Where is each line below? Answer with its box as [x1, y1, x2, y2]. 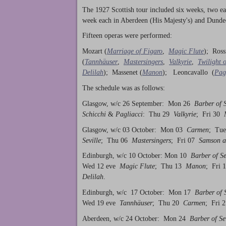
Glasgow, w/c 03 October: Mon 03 [82, 126, 187, 134]
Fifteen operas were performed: [82, 32, 172, 40]
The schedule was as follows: [82, 84, 165, 92]
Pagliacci [116, 110, 143, 118]
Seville [82, 136, 101, 144]
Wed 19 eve [82, 199, 120, 207]
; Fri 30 [196, 110, 222, 118]
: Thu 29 [143, 110, 172, 118]
